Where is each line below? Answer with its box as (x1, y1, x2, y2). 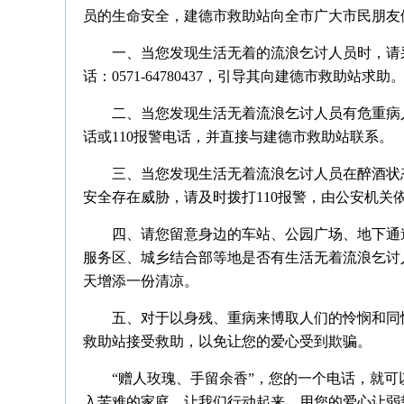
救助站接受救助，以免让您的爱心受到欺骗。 (83, 334, 372, 349)
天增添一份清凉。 (83, 273, 198, 289)
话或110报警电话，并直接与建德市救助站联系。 (83, 129, 393, 144)
